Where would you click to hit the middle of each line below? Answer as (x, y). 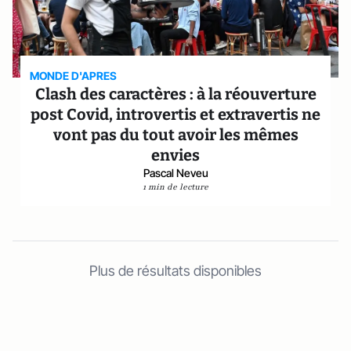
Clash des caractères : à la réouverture (175, 94)
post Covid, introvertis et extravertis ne (175, 114)
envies (175, 155)
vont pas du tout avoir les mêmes (175, 135)
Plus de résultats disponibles (175, 271)
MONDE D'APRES (74, 76)
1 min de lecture (175, 187)
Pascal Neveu (175, 173)
